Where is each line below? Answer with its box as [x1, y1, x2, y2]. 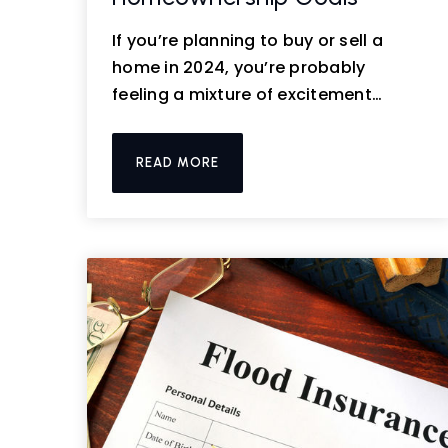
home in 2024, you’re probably [112, 56, 366, 79]
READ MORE [136, 155, 219, 170]
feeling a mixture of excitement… [112, 83, 382, 106]
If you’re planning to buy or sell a [112, 29, 383, 52]
